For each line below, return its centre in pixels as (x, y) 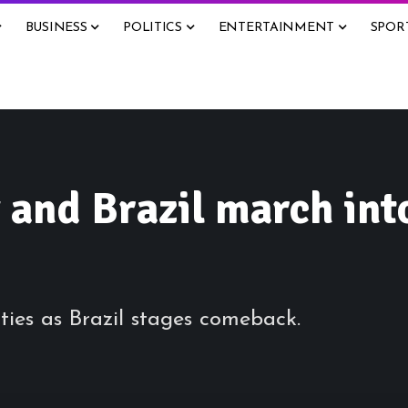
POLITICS (153, 27)
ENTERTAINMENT (276, 27)
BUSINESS (56, 27)
